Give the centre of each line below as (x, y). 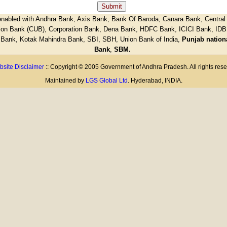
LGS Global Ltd (106, 81)
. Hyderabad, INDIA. (155, 81)
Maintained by (65, 81)
